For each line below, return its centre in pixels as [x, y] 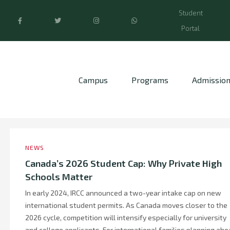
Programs [150, 80]
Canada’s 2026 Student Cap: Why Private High [123, 163]
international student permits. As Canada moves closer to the [126, 205]
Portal [191, 28]
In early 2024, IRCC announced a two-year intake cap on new [123, 193]
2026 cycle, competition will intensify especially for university [126, 217]
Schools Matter [59, 177]
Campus [93, 80]
